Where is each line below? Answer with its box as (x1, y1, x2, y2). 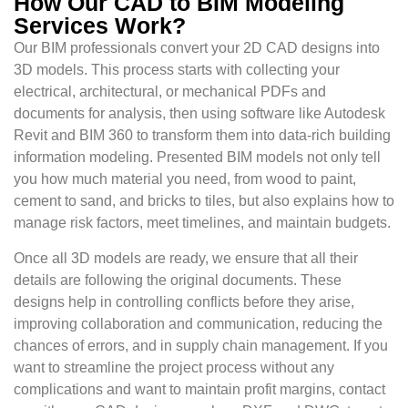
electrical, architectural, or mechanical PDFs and (14, 84, 326, 100)
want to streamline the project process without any (14, 359, 334, 375)
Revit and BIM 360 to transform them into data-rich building (14, 127, 391, 144)
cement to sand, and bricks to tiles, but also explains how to (14, 193, 394, 209)
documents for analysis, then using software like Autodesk (14, 106, 385, 122)
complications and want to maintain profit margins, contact (14, 381, 385, 397)
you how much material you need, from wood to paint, (14, 171, 356, 188)
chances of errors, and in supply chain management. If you (14, 337, 388, 353)
